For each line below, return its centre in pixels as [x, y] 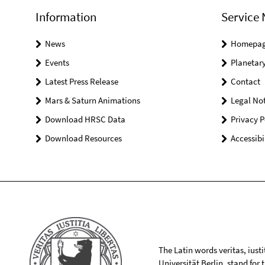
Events [57, 63]
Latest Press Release [82, 82]
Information [66, 17]
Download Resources [83, 138]
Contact [245, 82]
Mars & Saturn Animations [93, 101]
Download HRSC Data [85, 119]
